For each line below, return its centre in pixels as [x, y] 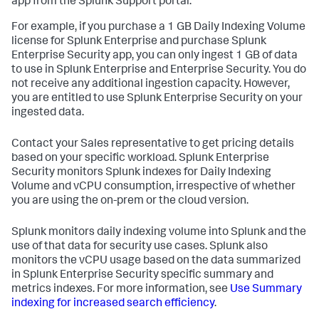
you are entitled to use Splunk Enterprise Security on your [157, 99]
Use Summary [266, 290]
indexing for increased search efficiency [113, 304]
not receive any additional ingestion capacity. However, [151, 85]
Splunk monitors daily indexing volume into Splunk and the [159, 233]
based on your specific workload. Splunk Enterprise [140, 159]
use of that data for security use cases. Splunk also [140, 247]
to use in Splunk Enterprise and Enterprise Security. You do [159, 70]
